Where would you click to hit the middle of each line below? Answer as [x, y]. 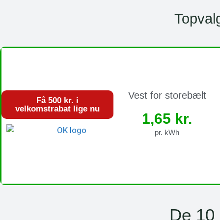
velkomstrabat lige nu [57, 109]
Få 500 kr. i [57, 100]
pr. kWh [167, 132]
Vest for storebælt [167, 95]
